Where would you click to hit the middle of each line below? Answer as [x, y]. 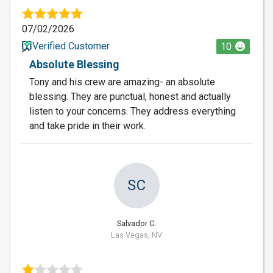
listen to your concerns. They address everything [133, 111]
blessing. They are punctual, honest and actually [130, 96]
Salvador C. [136, 223]
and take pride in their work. [87, 126]
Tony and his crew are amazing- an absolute [122, 82]
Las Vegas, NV [136, 235]
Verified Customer [71, 46]
